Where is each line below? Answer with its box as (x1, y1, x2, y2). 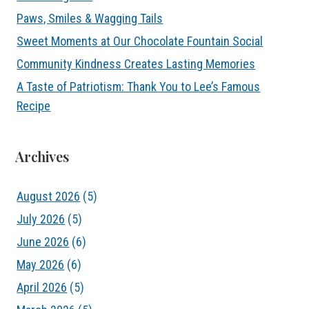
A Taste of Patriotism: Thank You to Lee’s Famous (17, 79, 261, 94)
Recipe (17, 99, 51, 113)
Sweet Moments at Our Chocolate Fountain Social (17, 34, 263, 48)
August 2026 (17, 189, 81, 203)
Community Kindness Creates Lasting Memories (17, 57, 256, 71)
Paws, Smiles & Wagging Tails (17, 11, 163, 26)
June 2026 (17, 235, 70, 249)
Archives (15, 147, 69, 166)
